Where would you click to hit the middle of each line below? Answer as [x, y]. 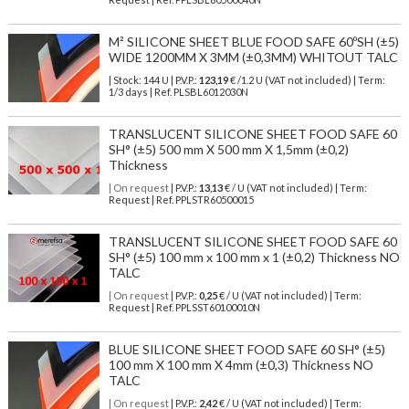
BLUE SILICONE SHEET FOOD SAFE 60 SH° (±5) [246, 350]
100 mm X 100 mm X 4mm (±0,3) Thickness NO [241, 365]
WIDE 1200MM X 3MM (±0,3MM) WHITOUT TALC [253, 58]
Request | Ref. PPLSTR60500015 [181, 200]
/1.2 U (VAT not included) [294, 80]
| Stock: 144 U [138, 80]
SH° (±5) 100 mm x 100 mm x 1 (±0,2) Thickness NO [254, 257]
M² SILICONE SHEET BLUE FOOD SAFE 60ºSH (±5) [253, 42]
